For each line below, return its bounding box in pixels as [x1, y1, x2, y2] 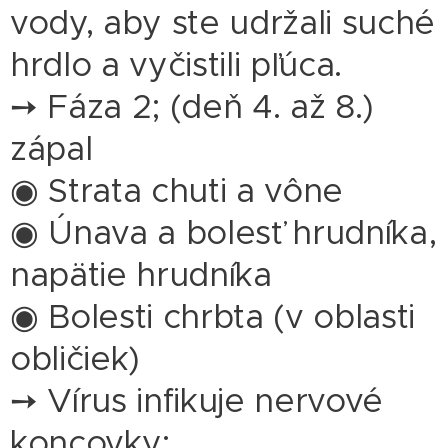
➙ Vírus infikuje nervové [10, 380, 384, 422]
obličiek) [10, 338, 141, 380]
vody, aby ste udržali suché [10, 2, 436, 44]
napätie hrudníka [10, 254, 272, 296]
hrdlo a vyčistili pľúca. [10, 44, 343, 86]
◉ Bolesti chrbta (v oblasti [10, 296, 416, 338]
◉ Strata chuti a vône [10, 170, 344, 212]
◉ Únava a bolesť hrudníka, [10, 212, 437, 254]
